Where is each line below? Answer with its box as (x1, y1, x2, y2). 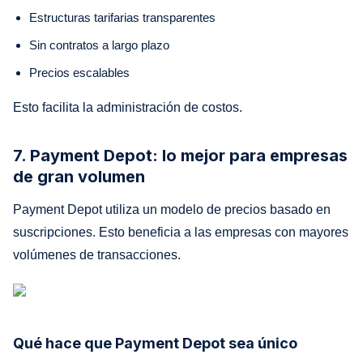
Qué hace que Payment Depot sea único (13, 334, 297, 352)
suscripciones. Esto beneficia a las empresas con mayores (13, 224, 348, 239)
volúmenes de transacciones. (13, 247, 181, 262)
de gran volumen (13, 166, 145, 186)
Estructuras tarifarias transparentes (29, 10, 216, 24)
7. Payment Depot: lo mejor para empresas (13, 145, 348, 165)
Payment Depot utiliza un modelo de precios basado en (13, 202, 331, 216)
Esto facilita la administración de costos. (13, 100, 242, 114)
